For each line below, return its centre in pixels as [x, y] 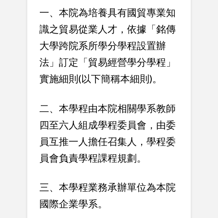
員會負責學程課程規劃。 [93, 157]
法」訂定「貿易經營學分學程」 [108, 62]
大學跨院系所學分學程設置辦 [103, 45]
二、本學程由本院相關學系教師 [108, 108]
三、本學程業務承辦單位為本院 [108, 187]
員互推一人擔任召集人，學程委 [108, 141]
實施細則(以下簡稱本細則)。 [101, 79]
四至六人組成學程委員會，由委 [108, 124]
